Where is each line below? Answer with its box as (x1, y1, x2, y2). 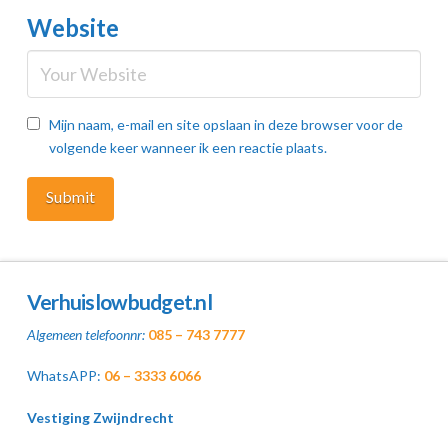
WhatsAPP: (26, 367, 104, 385)
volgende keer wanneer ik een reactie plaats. (48, 138, 327, 156)
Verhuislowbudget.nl (26, 289, 212, 315)
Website (26, 12, 119, 42)
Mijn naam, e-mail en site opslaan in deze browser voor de (48, 115, 403, 133)
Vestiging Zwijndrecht (26, 408, 177, 426)
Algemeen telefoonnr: (26, 325, 145, 343)
